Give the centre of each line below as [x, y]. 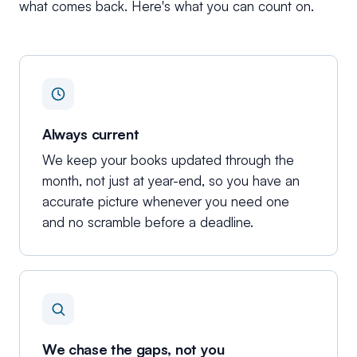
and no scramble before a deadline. [148, 222]
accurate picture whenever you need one [166, 201]
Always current [91, 134]
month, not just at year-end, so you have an [171, 180]
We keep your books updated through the [168, 160]
